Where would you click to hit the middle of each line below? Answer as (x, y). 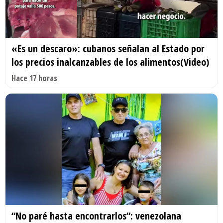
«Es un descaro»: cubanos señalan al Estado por (108, 49)
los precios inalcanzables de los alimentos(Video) (110, 62)
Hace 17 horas (34, 78)
